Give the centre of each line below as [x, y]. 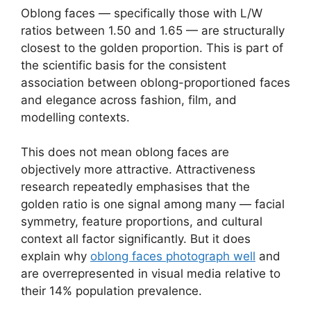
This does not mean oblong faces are [125, 152]
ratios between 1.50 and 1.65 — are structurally [153, 30]
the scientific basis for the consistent [124, 65]
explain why [56, 257]
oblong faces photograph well [173, 257]
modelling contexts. [75, 117]
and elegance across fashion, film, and [129, 100]
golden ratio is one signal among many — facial [153, 204]
